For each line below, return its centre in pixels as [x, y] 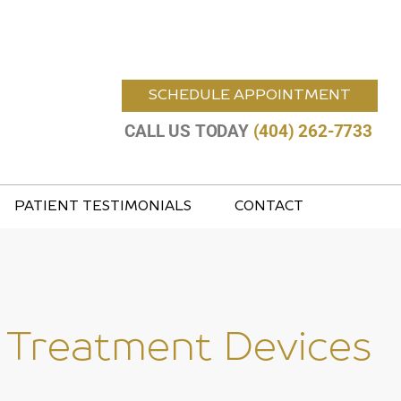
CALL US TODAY [189, 131]
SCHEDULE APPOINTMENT [249, 96]
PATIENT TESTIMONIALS [103, 207]
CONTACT [269, 207]
